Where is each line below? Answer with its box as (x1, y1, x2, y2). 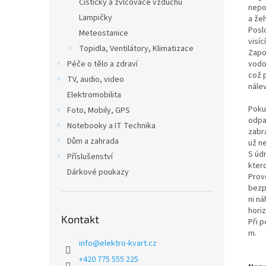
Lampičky (79, 12, 112, 24)
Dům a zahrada (67, 135, 119, 147)
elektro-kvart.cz (100, 237, 157, 249)
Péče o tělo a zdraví (67, 58, 138, 70)
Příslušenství (67, 151, 113, 163)
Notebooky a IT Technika (67, 120, 156, 132)
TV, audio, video (67, 74, 124, 85)
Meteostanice (79, 27, 128, 39)
